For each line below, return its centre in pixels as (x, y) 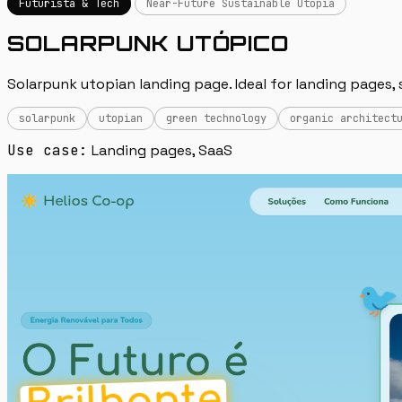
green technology (216, 118)
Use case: (48, 150)
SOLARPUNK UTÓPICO (149, 43)
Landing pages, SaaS (160, 150)
